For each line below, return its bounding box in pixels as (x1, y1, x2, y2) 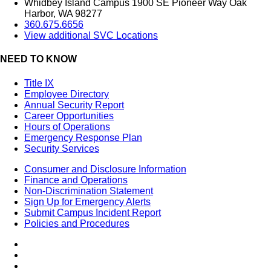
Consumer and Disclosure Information (24, 163, 186, 174)
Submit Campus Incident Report (24, 207, 161, 218)
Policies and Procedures (24, 218, 129, 229)
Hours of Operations (24, 121, 110, 132)
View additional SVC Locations (24, 30, 158, 41)
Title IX (24, 77, 54, 88)
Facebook (24, 238, 67, 249)
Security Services (24, 143, 99, 154)
